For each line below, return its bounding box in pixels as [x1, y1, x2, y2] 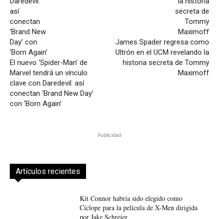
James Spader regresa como [115, 38, 209, 47]
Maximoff [177, 68, 209, 78]
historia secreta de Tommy [122, 58, 209, 67]
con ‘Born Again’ [10, 99, 62, 109]
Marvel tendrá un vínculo [10, 68, 88, 78]
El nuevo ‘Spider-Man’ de [10, 58, 88, 67]
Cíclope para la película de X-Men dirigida [79, 203, 197, 213]
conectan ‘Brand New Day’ [10, 89, 93, 98]
